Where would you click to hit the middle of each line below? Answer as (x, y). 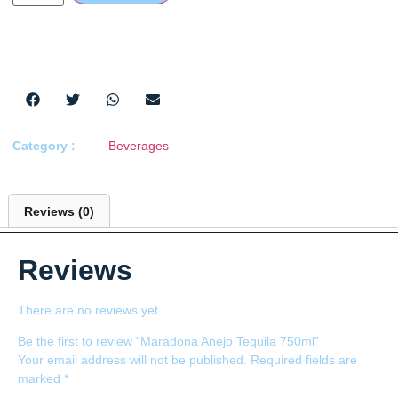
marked (41, 379)
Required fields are (304, 360)
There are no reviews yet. (90, 310)
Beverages (139, 146)
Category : (44, 146)
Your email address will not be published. (132, 360)
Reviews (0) (59, 211)
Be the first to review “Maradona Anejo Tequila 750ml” (168, 342)
